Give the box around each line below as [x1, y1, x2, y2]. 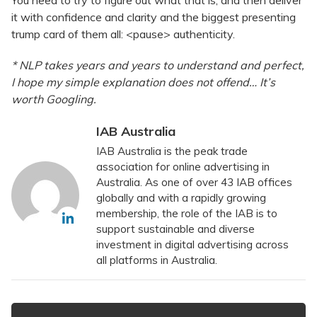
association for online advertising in [96, 160, 270, 174]
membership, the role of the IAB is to [96, 207, 277, 221]
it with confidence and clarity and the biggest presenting [11, 9, 296, 24]
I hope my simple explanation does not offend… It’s [11, 74, 275, 89]
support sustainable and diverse [96, 222, 255, 236]
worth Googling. [11, 91, 96, 106]
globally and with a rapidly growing [96, 191, 266, 205]
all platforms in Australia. [96, 253, 217, 267]
